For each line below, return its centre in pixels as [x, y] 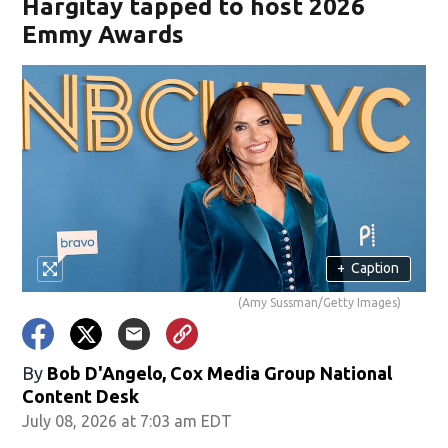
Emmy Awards [103, 34]
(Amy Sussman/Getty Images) [319, 302]
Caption [375, 268]
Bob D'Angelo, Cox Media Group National [220, 372]
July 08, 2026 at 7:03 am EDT [127, 420]
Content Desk [81, 395]
